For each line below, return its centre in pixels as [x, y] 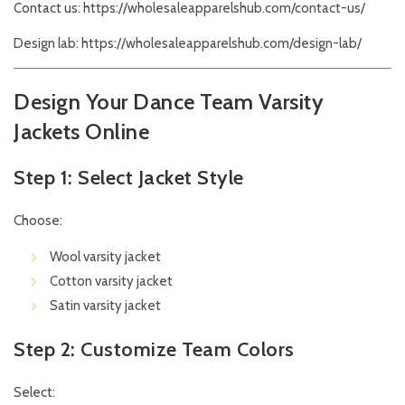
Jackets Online [81, 132]
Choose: [38, 221]
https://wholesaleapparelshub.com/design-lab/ [220, 44]
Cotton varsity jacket [111, 282]
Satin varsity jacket [105, 306]
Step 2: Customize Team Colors [154, 350]
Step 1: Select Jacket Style [129, 178]
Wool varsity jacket [105, 257]
